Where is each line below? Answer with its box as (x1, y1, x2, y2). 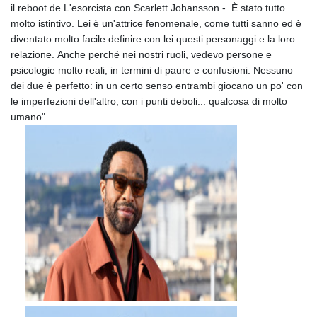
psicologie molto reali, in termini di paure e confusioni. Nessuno (11, 64, 293, 76)
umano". (11, 110, 48, 122)
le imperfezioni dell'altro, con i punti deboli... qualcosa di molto (11, 95, 287, 107)
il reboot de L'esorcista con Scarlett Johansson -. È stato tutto (11, 1, 285, 13)
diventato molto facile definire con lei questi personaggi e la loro (11, 33, 295, 45)
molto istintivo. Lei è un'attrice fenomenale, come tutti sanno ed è (11, 17, 301, 29)
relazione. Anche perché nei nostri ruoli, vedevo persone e (11, 48, 272, 60)
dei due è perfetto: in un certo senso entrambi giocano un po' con (11, 79, 303, 91)
